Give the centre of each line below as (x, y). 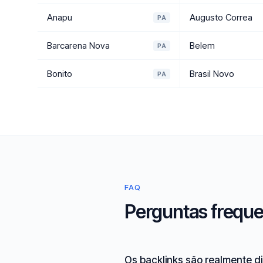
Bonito (60, 74)
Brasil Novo (212, 74)
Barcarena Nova (78, 45)
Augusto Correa (221, 17)
